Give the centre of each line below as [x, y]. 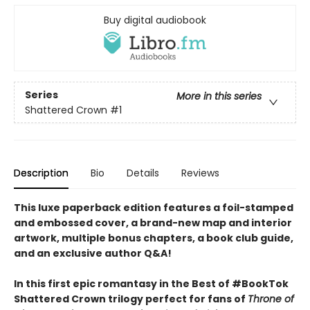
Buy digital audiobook [155, 20]
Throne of [271, 299]
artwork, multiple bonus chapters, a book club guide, [154, 238]
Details [143, 173]
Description [41, 173]
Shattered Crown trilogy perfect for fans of [131, 299]
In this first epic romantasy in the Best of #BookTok [151, 284]
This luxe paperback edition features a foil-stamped [154, 208]
